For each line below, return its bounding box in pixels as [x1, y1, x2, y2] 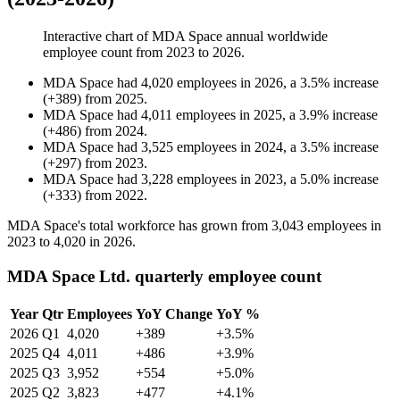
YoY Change [136, 305, 212, 321]
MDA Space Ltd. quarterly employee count [7, 266, 321, 286]
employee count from [43, 45, 166, 61]
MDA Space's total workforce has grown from [7, 218, 271, 234]
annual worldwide [222, 29, 328, 45]
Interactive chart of [43, 29, 152, 45]
